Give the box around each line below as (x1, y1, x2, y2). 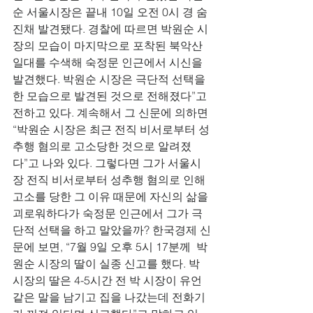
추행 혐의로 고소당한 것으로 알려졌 (13, 139, 191, 153)
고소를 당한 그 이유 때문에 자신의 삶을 (13, 189, 211, 203)
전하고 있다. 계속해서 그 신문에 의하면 (13, 105, 211, 119)
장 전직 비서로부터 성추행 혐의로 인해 (13, 173, 208, 187)
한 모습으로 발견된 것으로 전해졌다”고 (13, 89, 210, 103)
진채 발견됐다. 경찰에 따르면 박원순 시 (13, 22, 208, 36)
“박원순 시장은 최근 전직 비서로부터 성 (13, 122, 210, 136)
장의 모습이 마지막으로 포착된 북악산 (13, 38, 205, 52)
